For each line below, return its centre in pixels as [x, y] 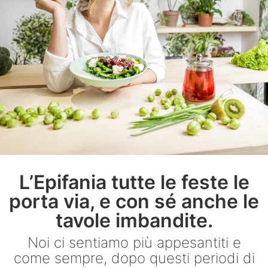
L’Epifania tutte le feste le [134, 182]
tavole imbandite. [134, 220]
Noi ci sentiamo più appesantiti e [134, 243]
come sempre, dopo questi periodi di [134, 258]
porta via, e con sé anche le [134, 201]
